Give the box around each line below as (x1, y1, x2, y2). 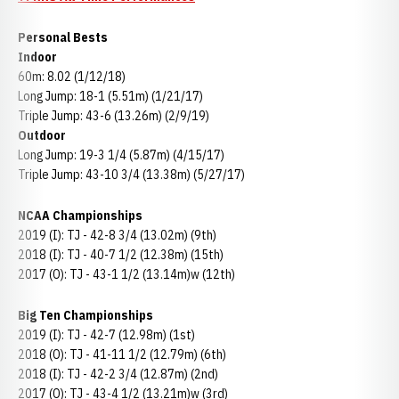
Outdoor (18, 127, 66, 143)
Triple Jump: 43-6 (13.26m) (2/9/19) (18, 108, 209, 124)
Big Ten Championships (18, 307, 153, 323)
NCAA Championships (18, 208, 142, 224)
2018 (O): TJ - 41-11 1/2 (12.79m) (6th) (18, 346, 226, 362)
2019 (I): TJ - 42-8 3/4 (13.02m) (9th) (18, 227, 216, 243)
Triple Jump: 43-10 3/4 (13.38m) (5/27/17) (18, 167, 245, 183)
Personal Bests (18, 29, 108, 45)
